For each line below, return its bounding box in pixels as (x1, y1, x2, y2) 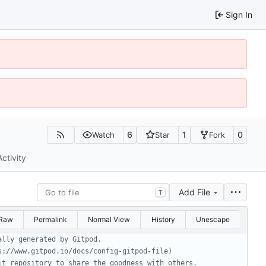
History (151, 214, 175, 224)
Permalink (33, 214, 67, 224)
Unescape (195, 214, 230, 224)
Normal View (88, 214, 131, 224)
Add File (179, 186, 210, 197)
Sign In (226, 9, 252, 20)
